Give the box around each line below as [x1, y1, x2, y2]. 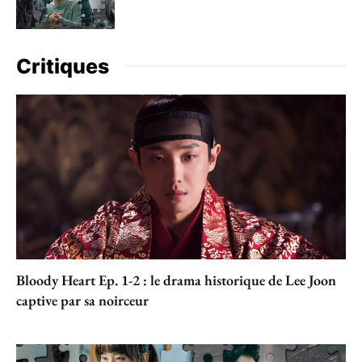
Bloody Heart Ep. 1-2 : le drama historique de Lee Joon [16, 270, 336, 289]
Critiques [16, 53, 109, 78]
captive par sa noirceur [16, 290, 149, 309]
